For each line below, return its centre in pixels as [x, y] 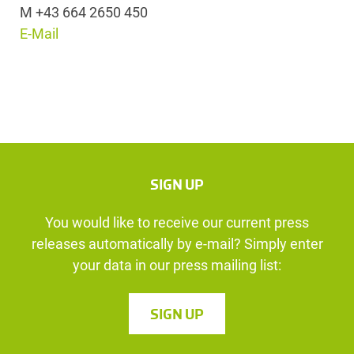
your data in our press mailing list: [177, 265]
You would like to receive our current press [177, 223]
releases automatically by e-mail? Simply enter [177, 244]
